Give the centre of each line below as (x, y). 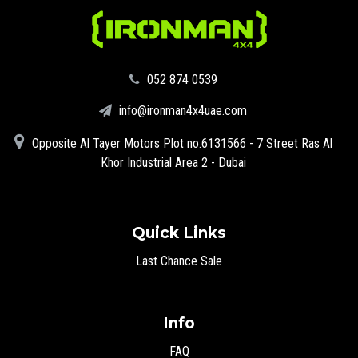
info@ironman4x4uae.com (181, 111)
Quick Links (179, 233)
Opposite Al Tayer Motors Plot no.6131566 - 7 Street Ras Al (180, 144)
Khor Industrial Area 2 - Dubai (173, 163)
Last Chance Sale (179, 261)
